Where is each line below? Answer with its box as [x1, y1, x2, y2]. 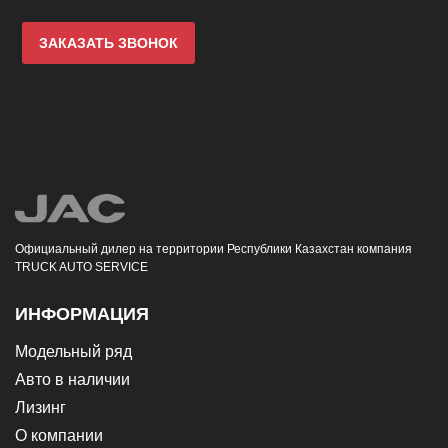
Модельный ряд [15, 342, 132, 360]
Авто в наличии [15, 370, 130, 388]
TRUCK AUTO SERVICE [15, 259, 148, 274]
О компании [15, 426, 103, 444]
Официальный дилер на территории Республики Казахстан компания [15, 241, 412, 256]
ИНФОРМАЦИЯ [15, 303, 149, 324]
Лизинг [15, 398, 66, 416]
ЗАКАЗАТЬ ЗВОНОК [39, 34, 178, 51]
